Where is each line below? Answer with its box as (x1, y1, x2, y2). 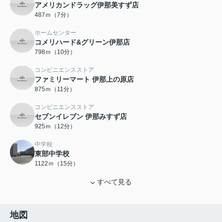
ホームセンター (35, 29, 76, 37)
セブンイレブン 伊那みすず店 (35, 112, 127, 121)
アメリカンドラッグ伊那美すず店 (35, 1, 139, 9)
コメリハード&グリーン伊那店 (35, 38, 130, 47)
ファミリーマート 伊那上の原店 (35, 75, 134, 84)
